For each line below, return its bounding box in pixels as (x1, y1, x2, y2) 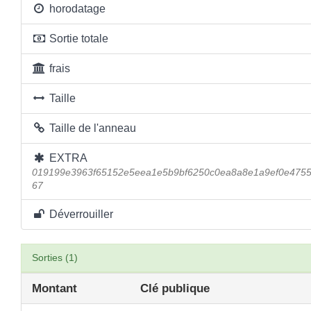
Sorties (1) (32, 253, 78, 263)
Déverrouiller (46, 208, 113, 220)
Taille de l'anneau (46, 122, 136, 134)
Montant (32, 282, 77, 294)
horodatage (46, 3, 106, 15)
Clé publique (140, 282, 210, 294)
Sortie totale (46, 33, 108, 44)
